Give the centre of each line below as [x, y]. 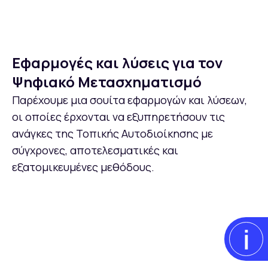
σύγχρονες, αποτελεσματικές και [95, 150]
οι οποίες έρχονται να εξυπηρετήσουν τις [118, 116]
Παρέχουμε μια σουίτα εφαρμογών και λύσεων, [130, 100]
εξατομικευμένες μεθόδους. [83, 167]
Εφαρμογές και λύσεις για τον [117, 62]
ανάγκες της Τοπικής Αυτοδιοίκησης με [112, 133]
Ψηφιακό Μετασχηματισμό [107, 81]
